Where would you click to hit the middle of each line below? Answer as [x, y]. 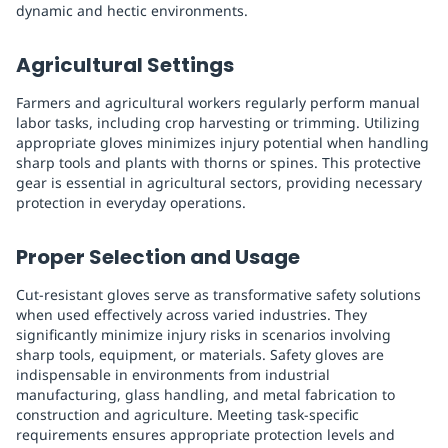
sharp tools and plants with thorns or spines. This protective [218, 163]
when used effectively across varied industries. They [191, 315]
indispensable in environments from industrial [173, 375]
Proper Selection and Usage [158, 257]
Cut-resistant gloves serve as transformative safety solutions [218, 295]
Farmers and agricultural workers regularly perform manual [218, 103]
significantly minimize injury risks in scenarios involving [203, 335]
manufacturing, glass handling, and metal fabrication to [205, 395]
